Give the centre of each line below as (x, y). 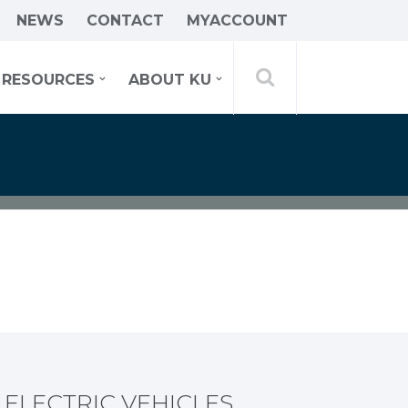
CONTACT (125, 20)
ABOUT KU (170, 80)
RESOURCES (48, 80)
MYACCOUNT (237, 20)
